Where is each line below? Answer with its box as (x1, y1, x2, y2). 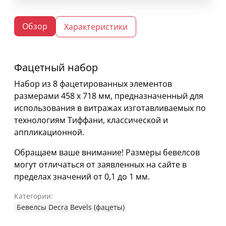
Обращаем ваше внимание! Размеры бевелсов (14, 147, 200, 158)
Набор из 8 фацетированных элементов (14, 78, 172, 90)
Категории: (14, 191, 53, 201)
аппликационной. (14, 127, 84, 138)
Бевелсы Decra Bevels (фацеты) (17, 202, 125, 212)
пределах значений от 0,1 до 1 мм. (14, 171, 150, 183)
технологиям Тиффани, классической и (14, 115, 168, 126)
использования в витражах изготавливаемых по (14, 102, 206, 114)
